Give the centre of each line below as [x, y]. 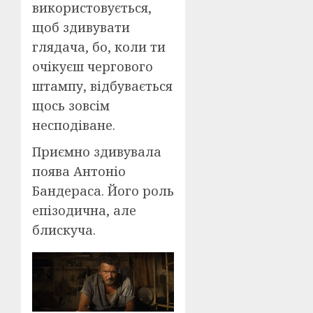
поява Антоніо [79, 172]
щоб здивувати [81, 28]
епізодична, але [84, 211]
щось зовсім [71, 106]
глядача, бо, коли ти [99, 47]
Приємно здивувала [97, 152]
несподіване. [74, 125]
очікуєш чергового [93, 67]
